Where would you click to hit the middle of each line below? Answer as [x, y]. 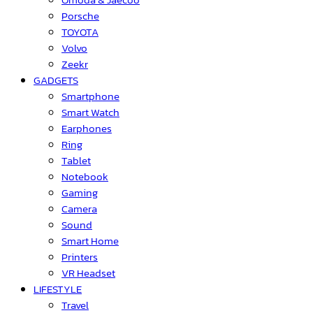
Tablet [76, 160]
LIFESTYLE [58, 289]
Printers [80, 256]
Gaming [80, 192]
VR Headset [88, 272]
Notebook [85, 176]
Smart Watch [90, 112]
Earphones [87, 128]
